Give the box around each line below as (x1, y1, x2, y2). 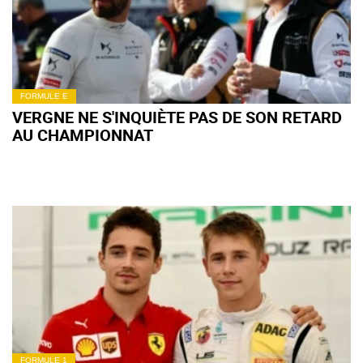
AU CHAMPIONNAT (12, 124, 153, 146)
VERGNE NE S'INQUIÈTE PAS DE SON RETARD (12, 106, 342, 128)
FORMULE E (20, 92, 68, 100)
